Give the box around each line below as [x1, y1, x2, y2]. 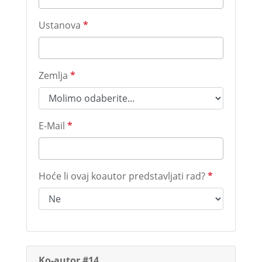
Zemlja [38, 69, 70, 82]
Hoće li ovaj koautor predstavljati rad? [38, 170, 208, 182]
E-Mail [38, 119, 67, 132]
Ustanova [38, 19, 83, 32]
